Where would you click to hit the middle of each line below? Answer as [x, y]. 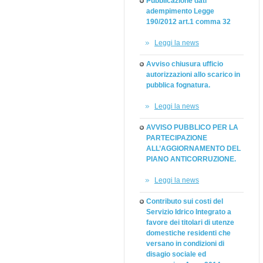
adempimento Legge [180, 11]
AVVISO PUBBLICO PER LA [192, 127]
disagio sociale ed [176, 254]
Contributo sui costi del [185, 201]
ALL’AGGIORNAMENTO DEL [193, 149]
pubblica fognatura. [178, 85]
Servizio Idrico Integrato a [189, 212]
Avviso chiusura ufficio [185, 64]
